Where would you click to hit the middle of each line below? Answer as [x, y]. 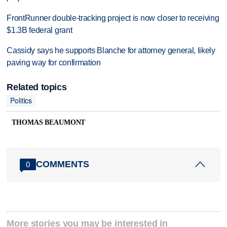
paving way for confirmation [54, 63]
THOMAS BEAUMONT [49, 122]
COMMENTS [63, 164]
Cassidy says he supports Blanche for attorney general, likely [111, 51]
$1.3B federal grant [40, 30]
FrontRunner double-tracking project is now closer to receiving [113, 18]
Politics [21, 101]
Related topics [37, 87]
